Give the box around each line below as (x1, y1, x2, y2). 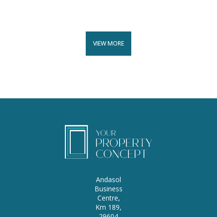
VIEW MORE (93, 39, 124, 47)
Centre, (97, 193, 120, 203)
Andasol (96, 175, 121, 185)
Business (94, 184, 123, 194)
